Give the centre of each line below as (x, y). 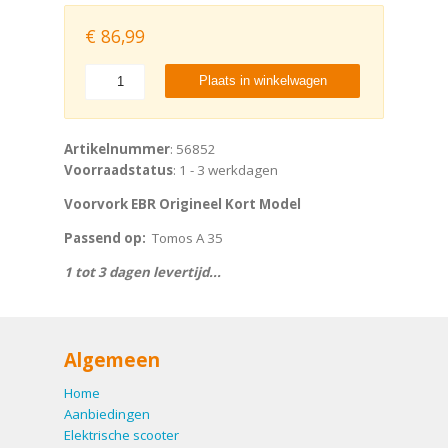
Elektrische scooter (121, 434)
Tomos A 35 (184, 238)
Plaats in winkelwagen (262, 80)
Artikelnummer (117, 148)
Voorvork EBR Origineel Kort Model (182, 203)
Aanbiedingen (107, 413)
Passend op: (105, 238)
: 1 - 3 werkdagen (225, 169)
